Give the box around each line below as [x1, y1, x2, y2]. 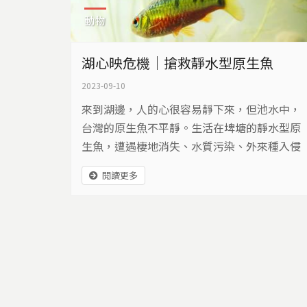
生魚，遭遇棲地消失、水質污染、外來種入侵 [81, 137, 301, 154]
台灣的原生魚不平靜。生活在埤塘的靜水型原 [81, 119, 301, 136]
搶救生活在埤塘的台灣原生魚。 [81, 174, 235, 191]
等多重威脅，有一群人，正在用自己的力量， [81, 156, 301, 173]
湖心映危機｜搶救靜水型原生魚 [81, 52, 273, 73]
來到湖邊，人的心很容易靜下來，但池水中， [81, 100, 301, 117]
